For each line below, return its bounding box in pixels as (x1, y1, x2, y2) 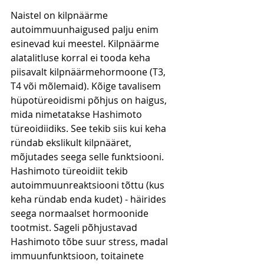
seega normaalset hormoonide (11, 207, 151, 220)
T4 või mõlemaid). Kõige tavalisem (11, 80, 163, 93)
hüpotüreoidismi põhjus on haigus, (11, 94, 169, 107)
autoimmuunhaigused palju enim (11, 23, 161, 37)
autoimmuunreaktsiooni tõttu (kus (11, 179, 167, 192)
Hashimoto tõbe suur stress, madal (11, 235, 170, 249)
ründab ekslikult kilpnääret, (11, 136, 134, 150)
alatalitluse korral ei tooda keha (11, 51, 153, 65)
